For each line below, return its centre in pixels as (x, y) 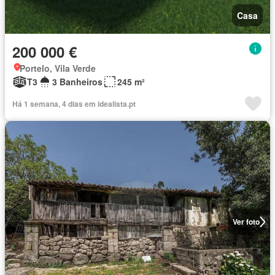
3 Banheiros (77, 82)
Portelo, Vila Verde (58, 68)
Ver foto (246, 222)
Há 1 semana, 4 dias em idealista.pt (74, 104)
